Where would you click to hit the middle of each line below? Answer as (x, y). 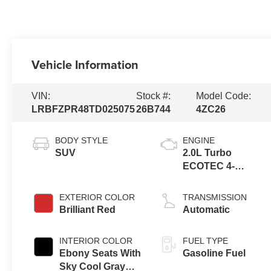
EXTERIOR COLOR (97, 198)
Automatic (207, 210)
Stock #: (153, 96)
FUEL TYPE (206, 241)
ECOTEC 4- (209, 166)
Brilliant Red (88, 210)
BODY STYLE (82, 141)
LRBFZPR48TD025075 (83, 109)
